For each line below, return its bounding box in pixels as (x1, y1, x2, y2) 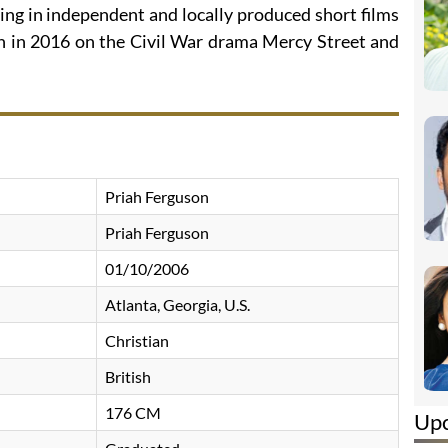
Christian (105, 331, 169, 351)
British (105, 367, 151, 387)
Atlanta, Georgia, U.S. (105, 295, 250, 315)
